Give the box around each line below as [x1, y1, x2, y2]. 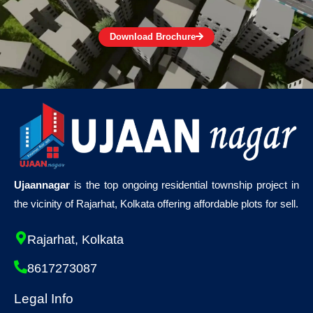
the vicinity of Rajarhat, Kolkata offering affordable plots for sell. [14, 198, 298, 210]
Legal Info [14, 291, 73, 306]
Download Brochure [110, 31, 196, 43]
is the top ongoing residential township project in [70, 179, 299, 191]
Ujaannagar [14, 179, 70, 191]
